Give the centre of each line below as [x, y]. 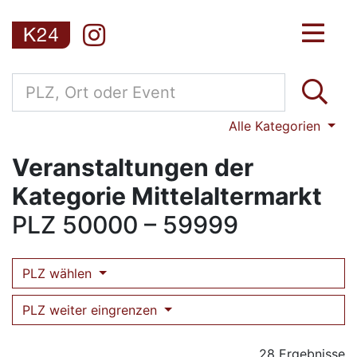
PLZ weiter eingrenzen [92, 310]
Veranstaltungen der [133, 167]
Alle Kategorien [277, 126]
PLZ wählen [59, 273]
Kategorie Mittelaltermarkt [167, 196]
